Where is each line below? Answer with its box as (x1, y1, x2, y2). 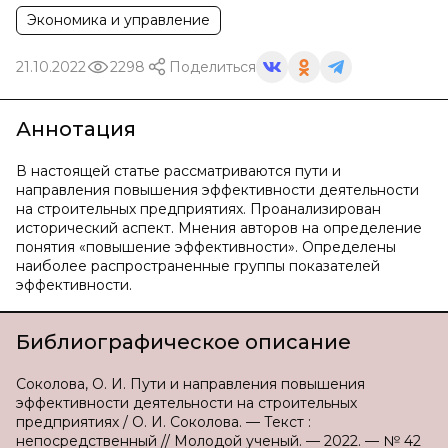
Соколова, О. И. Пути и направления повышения (16, 375, 365, 393)
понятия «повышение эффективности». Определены (16, 238, 396, 256)
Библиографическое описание (16, 330, 351, 354)
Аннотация (16, 117, 136, 141)
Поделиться (169, 57, 256, 76)
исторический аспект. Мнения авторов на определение (16, 219, 422, 237)
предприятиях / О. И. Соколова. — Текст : (16, 413, 311, 431)
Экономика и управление (27, 11, 210, 29)
